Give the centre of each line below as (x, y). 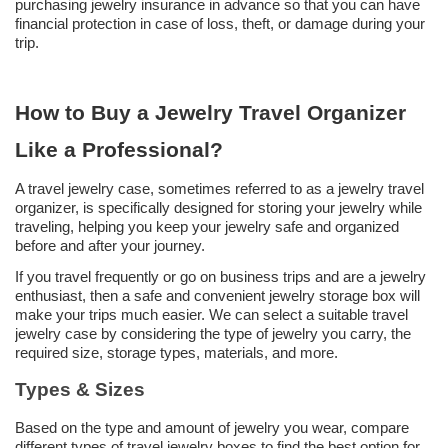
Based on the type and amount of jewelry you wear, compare (212, 428)
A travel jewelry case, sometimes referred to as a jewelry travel (219, 189)
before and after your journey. (110, 246)
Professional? (152, 150)
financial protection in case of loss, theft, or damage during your (220, 24)
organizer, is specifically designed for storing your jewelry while (218, 208)
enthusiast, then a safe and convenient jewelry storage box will (217, 296)
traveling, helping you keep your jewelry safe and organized (207, 227)
